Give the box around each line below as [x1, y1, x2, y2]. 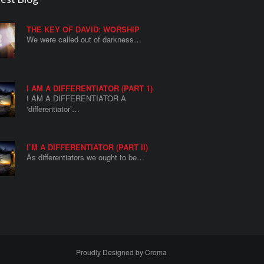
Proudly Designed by [76, 247, 146, 258]
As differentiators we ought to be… [27, 151, 145, 163]
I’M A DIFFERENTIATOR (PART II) [27, 141, 148, 153]
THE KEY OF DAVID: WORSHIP [27, 24, 140, 35]
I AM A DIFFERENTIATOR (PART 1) [27, 82, 153, 94]
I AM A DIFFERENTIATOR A [27, 93, 127, 104]
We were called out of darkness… [27, 34, 142, 45]
